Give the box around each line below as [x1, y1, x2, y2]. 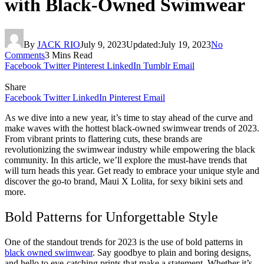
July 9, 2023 [80, 39, 126, 49]
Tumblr [143, 60, 170, 71]
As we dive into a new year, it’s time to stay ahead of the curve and [5, 112, 253, 123]
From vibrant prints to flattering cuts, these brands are [5, 133, 202, 144]
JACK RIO [37, 39, 80, 49]
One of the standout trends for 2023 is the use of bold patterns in [5, 236, 243, 247]
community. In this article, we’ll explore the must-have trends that [5, 154, 247, 165]
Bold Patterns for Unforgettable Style [5, 209, 218, 225]
